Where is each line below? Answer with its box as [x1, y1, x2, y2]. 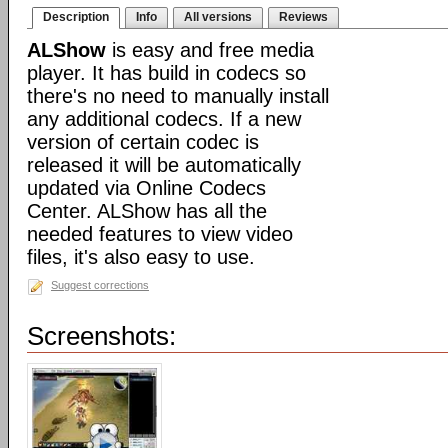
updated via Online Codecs [27, 177, 266, 199]
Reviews [279, 10, 328, 24]
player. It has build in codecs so [27, 62, 306, 84]
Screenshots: [27, 321, 176, 351]
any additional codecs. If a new [27, 108, 301, 130]
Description [43, 10, 109, 24]
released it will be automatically [27, 154, 301, 176]
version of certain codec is [27, 131, 259, 153]
